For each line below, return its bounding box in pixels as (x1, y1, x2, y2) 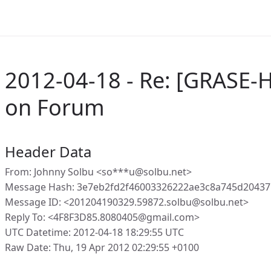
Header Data (5, 142, 91, 162)
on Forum (5, 93, 105, 122)
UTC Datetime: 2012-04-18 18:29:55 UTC (5, 226, 184, 239)
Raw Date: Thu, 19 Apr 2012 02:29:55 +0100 (5, 241, 199, 254)
